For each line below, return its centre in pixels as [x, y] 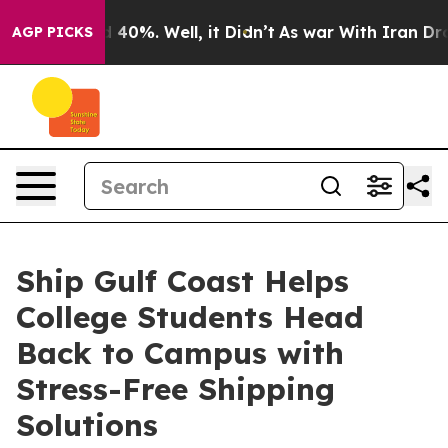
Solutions [87, 425]
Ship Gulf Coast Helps [182, 281]
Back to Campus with [180, 353]
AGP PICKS [52, 32]
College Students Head [190, 317]
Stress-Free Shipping [175, 389]
